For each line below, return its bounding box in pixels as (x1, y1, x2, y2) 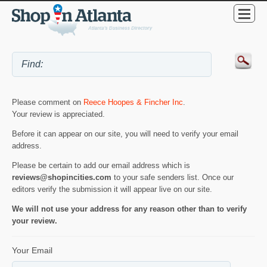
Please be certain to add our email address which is (12, 160, 190, 170)
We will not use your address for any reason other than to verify (12, 204, 247, 213)
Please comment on (12, 98, 83, 107)
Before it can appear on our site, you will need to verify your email (12, 129, 238, 138)
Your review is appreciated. (12, 110, 105, 119)
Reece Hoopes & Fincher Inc (83, 98, 183, 107)
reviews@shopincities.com (12, 172, 111, 182)
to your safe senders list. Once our (111, 172, 234, 182)
